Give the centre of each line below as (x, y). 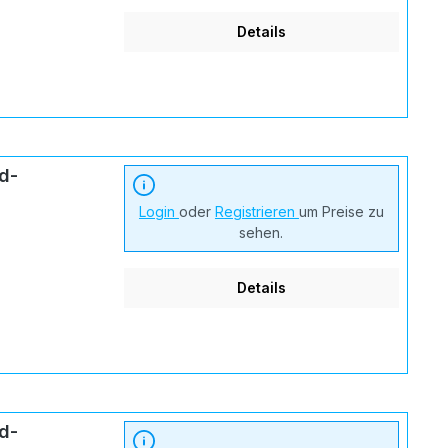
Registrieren (256, 211)
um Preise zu (341, 211)
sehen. (261, 232)
